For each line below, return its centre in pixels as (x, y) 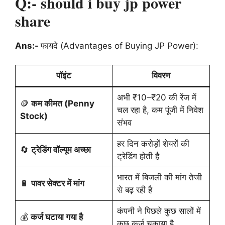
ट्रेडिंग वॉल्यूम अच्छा (61, 150)
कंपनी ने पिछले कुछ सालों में (159, 211)
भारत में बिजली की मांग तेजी (159, 178)
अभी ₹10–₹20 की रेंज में (156, 98)
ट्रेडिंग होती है (138, 156)
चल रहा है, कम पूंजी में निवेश (160, 110)
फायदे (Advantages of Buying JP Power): (120, 45)
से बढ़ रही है (134, 190)
